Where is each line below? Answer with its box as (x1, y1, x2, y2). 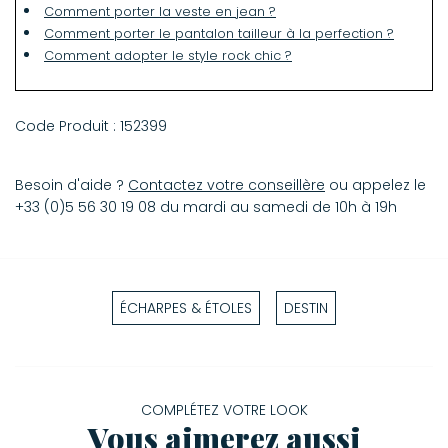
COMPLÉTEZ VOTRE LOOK (140, 400, 308, 421)
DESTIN (284, 298, 329, 319)
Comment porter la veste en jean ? (44, 3, 276, 21)
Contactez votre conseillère (128, 175, 325, 196)
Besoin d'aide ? (15, 175, 128, 196)
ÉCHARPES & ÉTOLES (119, 298, 252, 319)
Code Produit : (15, 116, 120, 137)
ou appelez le (325, 175, 426, 196)
